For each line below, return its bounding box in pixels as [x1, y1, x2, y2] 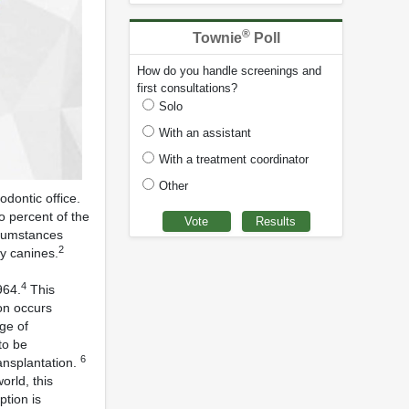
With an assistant [159, 125, 251, 140]
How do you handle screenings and [137, 63, 321, 78]
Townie [192, 29, 242, 46]
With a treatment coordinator [159, 152, 309, 166]
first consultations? [137, 80, 237, 95]
